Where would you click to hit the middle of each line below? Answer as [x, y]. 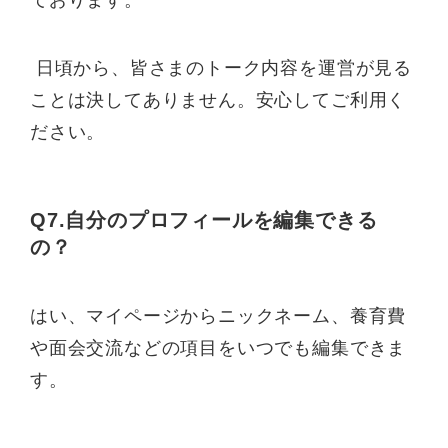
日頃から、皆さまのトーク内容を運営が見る [221, 67]
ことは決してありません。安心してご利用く [218, 99]
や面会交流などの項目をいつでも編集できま [218, 348]
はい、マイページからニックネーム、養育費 [218, 316]
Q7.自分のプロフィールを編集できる [204, 219]
